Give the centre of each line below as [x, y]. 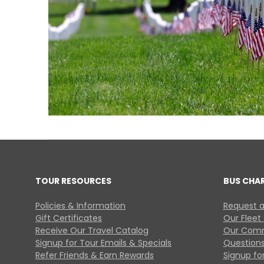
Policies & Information [80, 206]
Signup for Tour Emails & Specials [103, 243]
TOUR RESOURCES [73, 181]
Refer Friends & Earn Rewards [95, 255]
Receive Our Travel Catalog [92, 231]
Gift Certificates [69, 218]
